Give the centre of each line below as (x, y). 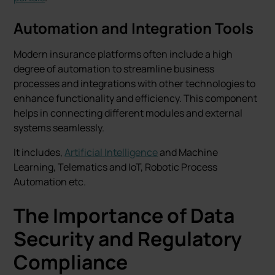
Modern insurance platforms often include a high (123, 54)
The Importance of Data (124, 215)
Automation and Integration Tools (134, 28)
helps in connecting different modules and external (128, 113)
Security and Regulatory (128, 239)
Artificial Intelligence (111, 152)
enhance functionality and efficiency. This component (136, 98)
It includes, (39, 152)
